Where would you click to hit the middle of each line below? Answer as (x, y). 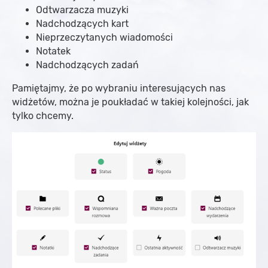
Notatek (53, 51)
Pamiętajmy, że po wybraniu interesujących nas (119, 89)
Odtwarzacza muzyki (82, 10)
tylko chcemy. (43, 116)
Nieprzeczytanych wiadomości (104, 38)
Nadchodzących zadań (87, 65)
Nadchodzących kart (82, 24)
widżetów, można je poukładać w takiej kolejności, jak (130, 102)
